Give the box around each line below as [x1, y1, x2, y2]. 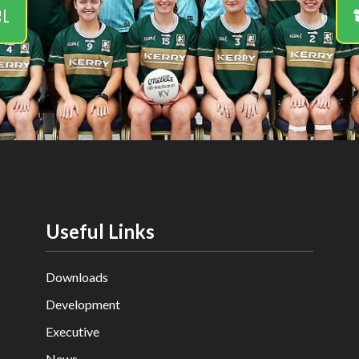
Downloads [46, 268, 109, 284]
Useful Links [46, 219, 155, 243]
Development [46, 296, 121, 312]
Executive [46, 323, 100, 339]
